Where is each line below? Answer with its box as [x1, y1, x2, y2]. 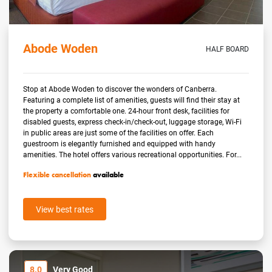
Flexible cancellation [23, 170, 92, 180]
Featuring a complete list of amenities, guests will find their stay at [23, 95, 240, 105]
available [91, 170, 124, 180]
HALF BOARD [205, 44, 249, 54]
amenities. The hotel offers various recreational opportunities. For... [23, 149, 242, 160]
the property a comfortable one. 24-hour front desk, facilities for [23, 106, 230, 116]
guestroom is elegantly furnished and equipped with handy [23, 138, 216, 149]
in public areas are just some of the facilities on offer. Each [23, 127, 214, 138]
